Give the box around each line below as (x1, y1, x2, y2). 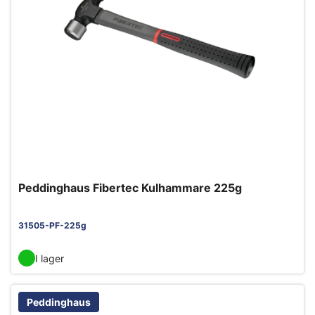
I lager (35, 252, 64, 264)
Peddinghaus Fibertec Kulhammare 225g (18, 181, 242, 195)
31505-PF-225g (18, 220, 86, 231)
